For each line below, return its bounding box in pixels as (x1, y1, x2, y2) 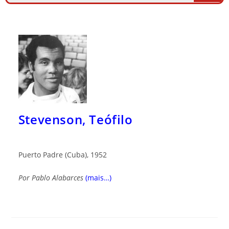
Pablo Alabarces (31, 173, 83, 183)
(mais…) (85, 173, 111, 183)
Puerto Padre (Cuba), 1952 (18, 150, 107, 160)
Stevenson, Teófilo (18, 111, 133, 128)
